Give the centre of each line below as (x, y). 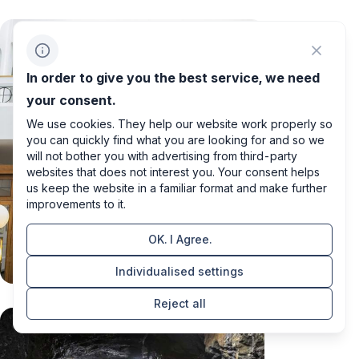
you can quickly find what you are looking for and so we (175, 140)
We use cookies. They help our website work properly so (179, 124)
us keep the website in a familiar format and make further (177, 188)
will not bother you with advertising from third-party (162, 156)
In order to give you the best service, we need (173, 78)
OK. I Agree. (179, 239)
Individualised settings (179, 271)
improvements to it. (76, 204)
